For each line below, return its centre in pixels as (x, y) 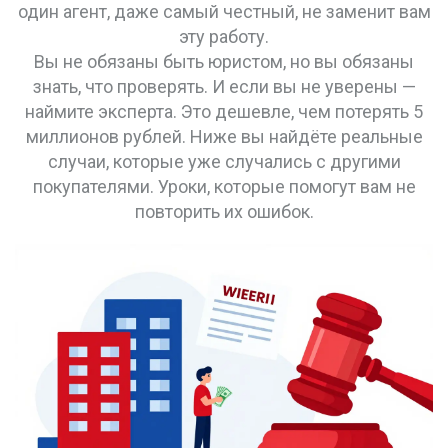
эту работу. (224, 36)
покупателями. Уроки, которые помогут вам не (224, 186)
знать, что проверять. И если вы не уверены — (224, 86)
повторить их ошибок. (224, 211)
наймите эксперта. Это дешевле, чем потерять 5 (224, 111)
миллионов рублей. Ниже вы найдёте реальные (224, 136)
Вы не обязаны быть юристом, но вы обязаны (224, 61)
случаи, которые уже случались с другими (224, 161)
